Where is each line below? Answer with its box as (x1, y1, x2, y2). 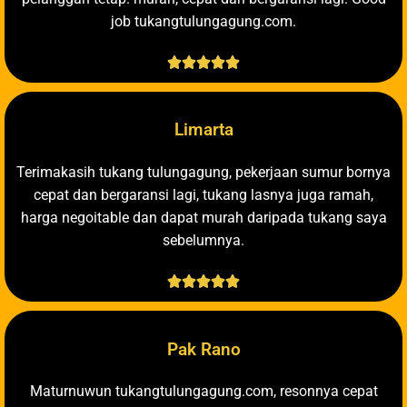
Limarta (174, 120, 233, 141)
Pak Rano (166, 339, 241, 360)
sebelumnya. (163, 232, 244, 250)
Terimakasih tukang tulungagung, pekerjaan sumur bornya (16, 164, 391, 182)
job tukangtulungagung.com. (111, 12, 296, 30)
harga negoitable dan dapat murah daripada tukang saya (20, 209, 387, 227)
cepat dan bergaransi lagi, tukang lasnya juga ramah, (34, 186, 373, 204)
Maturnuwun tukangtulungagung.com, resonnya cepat (29, 382, 378, 401)
